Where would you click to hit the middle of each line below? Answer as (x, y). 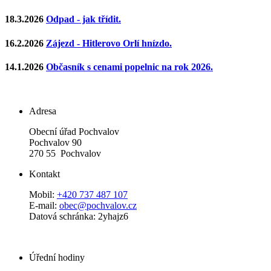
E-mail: (44, 206)
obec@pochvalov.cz (98, 206)
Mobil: (43, 195)
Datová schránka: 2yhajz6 (79, 217)
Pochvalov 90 (57, 143)
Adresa (43, 111)
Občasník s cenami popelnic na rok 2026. (129, 67)
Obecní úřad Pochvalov (74, 132)
